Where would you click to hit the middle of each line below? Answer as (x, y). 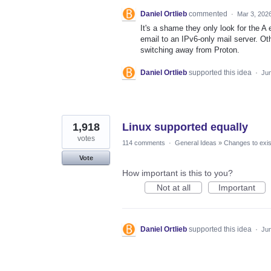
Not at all (173, 187)
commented (209, 14)
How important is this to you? (178, 173)
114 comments (144, 142)
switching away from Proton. (190, 50)
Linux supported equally (185, 127)
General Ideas (196, 142)
